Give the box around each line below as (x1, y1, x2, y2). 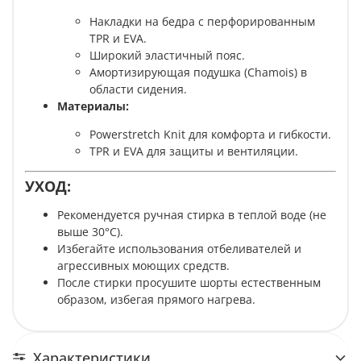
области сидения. (89, 81, 187, 98)
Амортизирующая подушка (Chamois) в (89, 64, 307, 81)
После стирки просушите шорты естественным (57, 275, 321, 291)
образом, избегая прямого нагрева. (57, 292, 255, 308)
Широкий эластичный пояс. (89, 48, 245, 64)
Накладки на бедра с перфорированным (89, 14, 315, 30)
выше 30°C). (57, 224, 123, 240)
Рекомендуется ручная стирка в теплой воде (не (57, 207, 326, 223)
